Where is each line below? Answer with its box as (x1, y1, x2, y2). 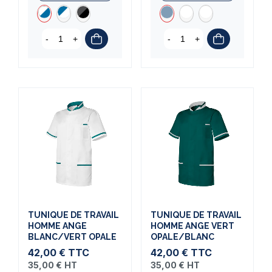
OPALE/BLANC (150, 231, 214, 242)
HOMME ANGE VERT (150, 220, 234, 231)
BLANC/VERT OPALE (28, 231, 117, 242)
